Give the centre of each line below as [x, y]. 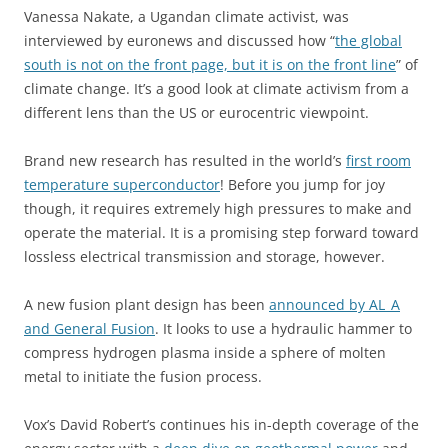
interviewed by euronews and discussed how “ [179, 40]
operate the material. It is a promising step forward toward [221, 232]
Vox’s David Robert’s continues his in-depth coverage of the [221, 424]
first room [378, 160]
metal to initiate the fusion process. [143, 376]
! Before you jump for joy [302, 184]
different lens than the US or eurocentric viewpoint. [196, 112]
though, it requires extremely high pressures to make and [218, 208]
